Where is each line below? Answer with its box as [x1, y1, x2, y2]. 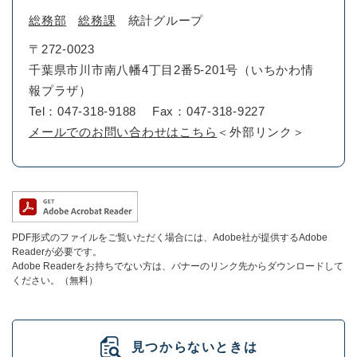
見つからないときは [131, 340, 258, 355]
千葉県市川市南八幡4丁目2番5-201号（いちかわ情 [29, 63, 314, 77]
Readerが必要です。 [12, 246, 102, 258]
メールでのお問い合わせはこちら [29, 125, 218, 139]
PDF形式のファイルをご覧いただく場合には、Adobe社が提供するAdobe [12, 232, 328, 244]
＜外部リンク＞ [217, 125, 305, 139]
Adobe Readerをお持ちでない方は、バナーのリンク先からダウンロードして [12, 261, 343, 273]
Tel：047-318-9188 [29, 104, 136, 119]
